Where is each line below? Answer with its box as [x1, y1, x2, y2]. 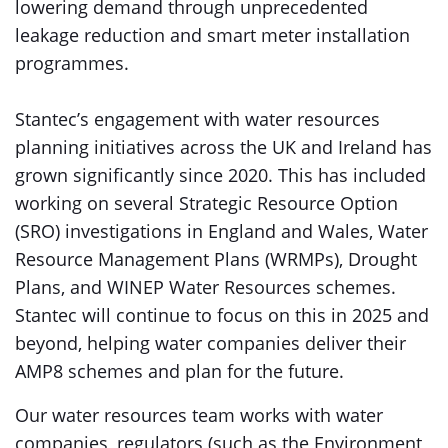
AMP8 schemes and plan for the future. [15, 359, 349, 383]
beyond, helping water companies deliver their [15, 331, 406, 355]
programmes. [15, 51, 129, 75]
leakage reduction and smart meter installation [15, 23, 410, 47]
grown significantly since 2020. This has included [15, 163, 426, 187]
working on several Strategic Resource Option [15, 191, 398, 215]
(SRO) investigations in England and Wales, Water [15, 219, 428, 243]
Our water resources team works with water [15, 403, 383, 427]
